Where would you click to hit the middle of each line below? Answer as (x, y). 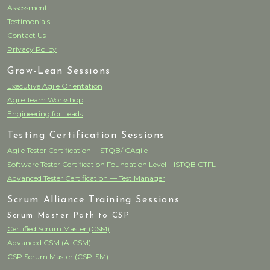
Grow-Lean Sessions (59, 71)
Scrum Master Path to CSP (69, 215)
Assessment (27, 7)
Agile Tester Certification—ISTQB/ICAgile (77, 150)
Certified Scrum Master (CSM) (58, 228)
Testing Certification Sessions (86, 135)
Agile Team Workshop (45, 99)
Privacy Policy (32, 49)
